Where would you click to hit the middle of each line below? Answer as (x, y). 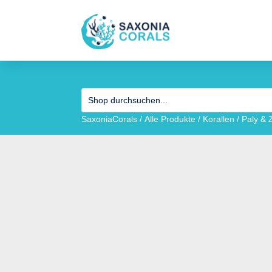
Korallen (219, 119)
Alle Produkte (170, 119)
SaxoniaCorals (110, 119)
